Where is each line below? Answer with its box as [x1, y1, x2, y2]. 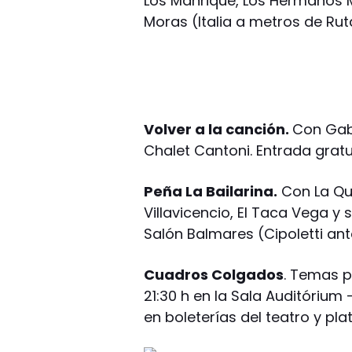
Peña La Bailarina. [144, 181, 278, 201]
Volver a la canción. [144, 119, 293, 139]
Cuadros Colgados [144, 264, 284, 284]
